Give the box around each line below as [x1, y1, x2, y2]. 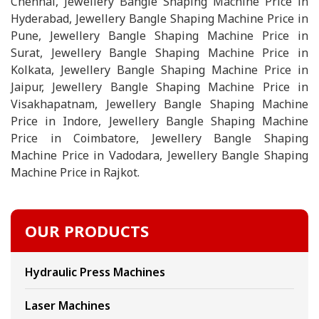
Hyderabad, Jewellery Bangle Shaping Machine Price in [11, 11, 308, 26]
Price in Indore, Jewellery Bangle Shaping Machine [11, 113, 308, 129]
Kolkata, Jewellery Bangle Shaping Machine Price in [11, 62, 308, 78]
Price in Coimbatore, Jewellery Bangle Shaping [11, 130, 308, 146]
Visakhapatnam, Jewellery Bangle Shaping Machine [11, 96, 308, 112]
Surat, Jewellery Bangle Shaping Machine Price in [11, 45, 308, 61]
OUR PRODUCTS [25, 220, 149, 241]
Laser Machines [25, 298, 110, 313]
